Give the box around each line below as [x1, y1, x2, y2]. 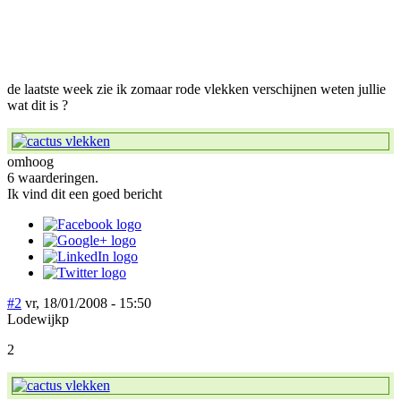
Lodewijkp [7, 311, 69, 328]
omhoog [7, 154, 54, 170]
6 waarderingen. [7, 170, 98, 186]
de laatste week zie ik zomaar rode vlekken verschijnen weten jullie [7, 81, 386, 97]
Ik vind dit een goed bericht [7, 186, 162, 202]
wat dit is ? [7, 97, 68, 113]
